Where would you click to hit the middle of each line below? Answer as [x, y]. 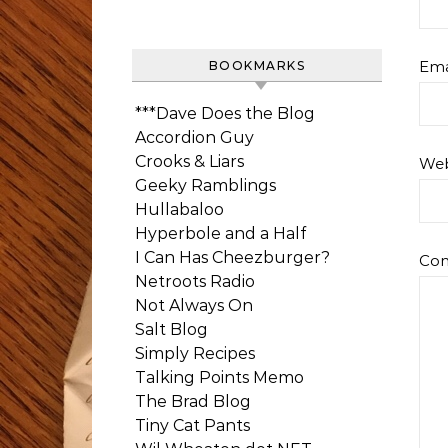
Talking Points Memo [219, 377]
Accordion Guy [194, 137]
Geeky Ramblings [205, 185]
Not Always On [194, 305]
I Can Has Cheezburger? [232, 257]
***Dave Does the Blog [225, 113]
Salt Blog [171, 329]
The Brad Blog [193, 401]
